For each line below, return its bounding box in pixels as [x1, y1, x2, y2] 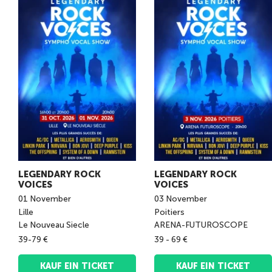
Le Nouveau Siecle [18, 220, 89, 231]
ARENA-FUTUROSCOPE [154, 220, 248, 231]
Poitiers [154, 206, 186, 217]
